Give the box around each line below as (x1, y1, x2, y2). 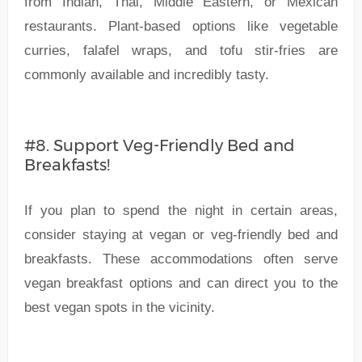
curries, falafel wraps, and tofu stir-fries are (23, 42, 339, 58)
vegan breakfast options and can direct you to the (23, 275, 339, 291)
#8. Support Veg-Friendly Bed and (23, 135, 295, 155)
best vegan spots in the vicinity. (23, 299, 215, 315)
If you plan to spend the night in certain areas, (23, 202, 339, 218)
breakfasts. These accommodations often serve (23, 250, 339, 267)
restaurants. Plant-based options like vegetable (23, 18, 339, 34)
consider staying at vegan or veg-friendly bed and (23, 226, 339, 242)
